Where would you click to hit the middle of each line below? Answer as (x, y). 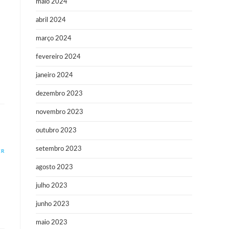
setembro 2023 (59, 149)
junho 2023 (53, 204)
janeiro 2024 (54, 75)
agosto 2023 (54, 167)
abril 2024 (51, 20)
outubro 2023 (56, 131)
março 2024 (54, 39)
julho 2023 (52, 186)
